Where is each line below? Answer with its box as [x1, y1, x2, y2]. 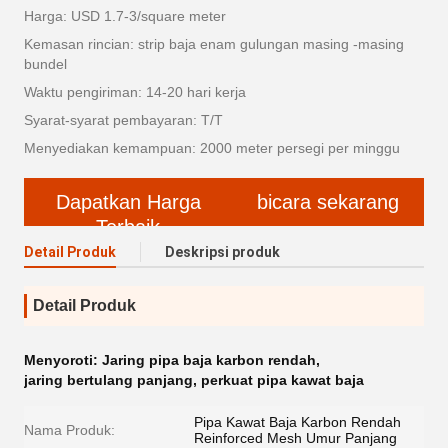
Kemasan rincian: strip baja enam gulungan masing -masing [24, 36, 404, 53]
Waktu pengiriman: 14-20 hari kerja [24, 84, 246, 101]
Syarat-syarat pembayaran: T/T [24, 112, 223, 129]
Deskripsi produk [165, 244, 280, 261]
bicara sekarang [257, 191, 399, 214]
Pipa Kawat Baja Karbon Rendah [194, 414, 401, 431]
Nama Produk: [24, 422, 115, 439]
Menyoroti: [24, 352, 102, 369]
